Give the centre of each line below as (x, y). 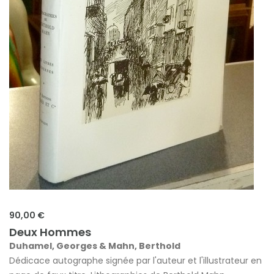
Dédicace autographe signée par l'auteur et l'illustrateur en (135, 260)
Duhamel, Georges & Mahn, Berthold (95, 246)
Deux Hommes (50, 232)
